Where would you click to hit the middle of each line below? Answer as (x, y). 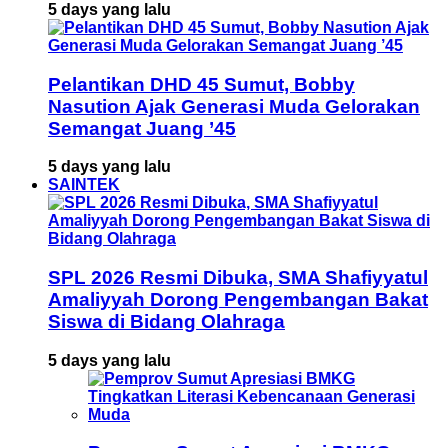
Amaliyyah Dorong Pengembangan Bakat (238, 300)
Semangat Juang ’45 (142, 128)
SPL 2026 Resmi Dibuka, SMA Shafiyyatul (238, 278)
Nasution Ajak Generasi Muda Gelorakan (234, 106)
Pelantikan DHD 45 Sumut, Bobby (201, 84)
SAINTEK (84, 185)
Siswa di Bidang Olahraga (166, 322)
